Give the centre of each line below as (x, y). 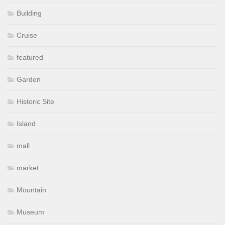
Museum (30, 212)
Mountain (31, 190)
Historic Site (35, 101)
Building (29, 13)
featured (30, 57)
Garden (29, 79)
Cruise (27, 35)
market (28, 167)
